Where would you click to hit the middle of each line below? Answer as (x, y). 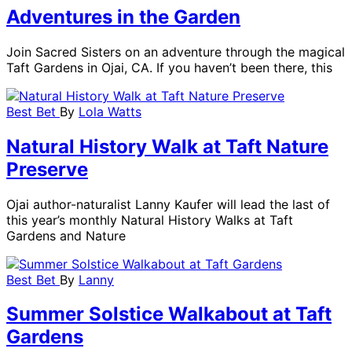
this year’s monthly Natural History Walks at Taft (150, 220)
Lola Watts (110, 111)
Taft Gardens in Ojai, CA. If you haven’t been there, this (169, 67)
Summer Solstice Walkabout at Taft (169, 314)
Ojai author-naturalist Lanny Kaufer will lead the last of (168, 204)
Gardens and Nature (66, 235)
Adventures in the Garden (123, 16)
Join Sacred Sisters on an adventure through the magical (176, 51)
